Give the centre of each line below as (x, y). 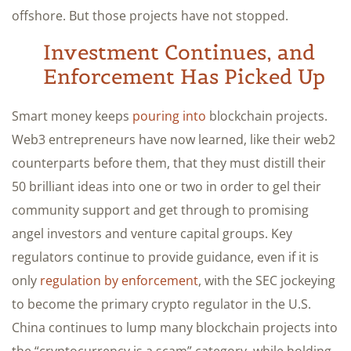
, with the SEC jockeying (267, 280)
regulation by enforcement (119, 280)
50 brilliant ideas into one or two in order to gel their (166, 186)
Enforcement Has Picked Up (184, 76)
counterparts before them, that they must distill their (169, 163)
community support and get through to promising (160, 210)
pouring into (169, 116)
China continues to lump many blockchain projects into (175, 327)
